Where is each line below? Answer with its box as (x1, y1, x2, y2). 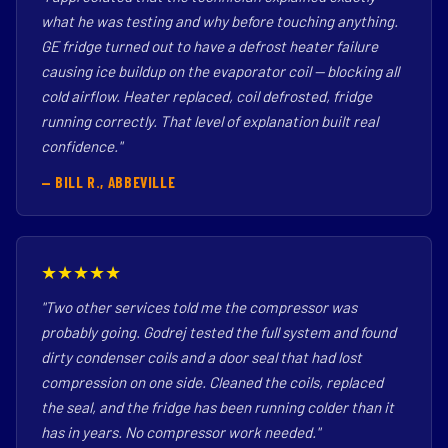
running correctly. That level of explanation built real (41, 112, 378, 130)
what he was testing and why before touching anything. (41, 12, 398, 30)
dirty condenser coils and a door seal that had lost (41, 348, 362, 366)
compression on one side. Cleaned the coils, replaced (41, 373, 383, 391)
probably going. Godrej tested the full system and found (41, 323, 396, 341)
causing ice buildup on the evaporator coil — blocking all (41, 62, 399, 80)
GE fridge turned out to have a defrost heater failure (41, 37, 378, 55)
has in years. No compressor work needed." (41, 423, 320, 441)
